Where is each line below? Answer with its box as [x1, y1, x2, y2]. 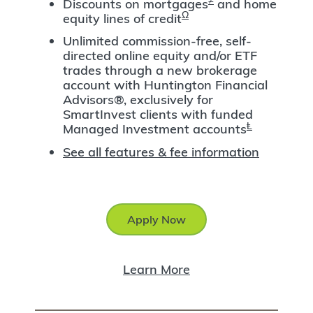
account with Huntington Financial [63, 77, 268, 94]
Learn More [123, 261, 190, 277]
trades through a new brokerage [63, 62, 257, 79]
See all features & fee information [63, 143, 259, 160]
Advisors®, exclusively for [63, 92, 213, 108]
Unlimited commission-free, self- [63, 33, 252, 50]
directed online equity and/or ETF [63, 48, 257, 64]
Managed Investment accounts [63, 121, 247, 138]
